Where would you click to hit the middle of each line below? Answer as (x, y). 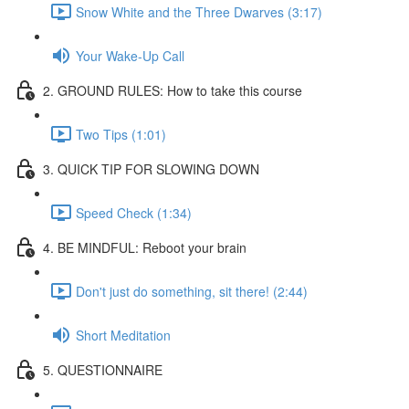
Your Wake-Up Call (130, 55)
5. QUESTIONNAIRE (103, 369)
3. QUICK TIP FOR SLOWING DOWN (151, 168)
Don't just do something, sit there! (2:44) (192, 291)
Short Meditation (123, 335)
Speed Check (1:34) (134, 212)
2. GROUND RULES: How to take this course (173, 90)
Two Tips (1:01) (121, 134)
